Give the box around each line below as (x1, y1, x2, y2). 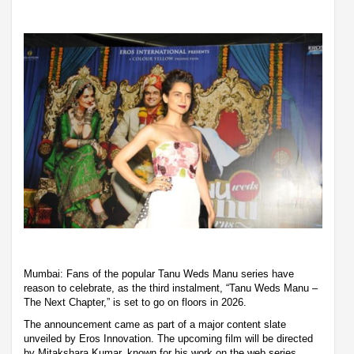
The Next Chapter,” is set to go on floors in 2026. (24, 296, 247, 308)
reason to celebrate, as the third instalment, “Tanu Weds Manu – (24, 281, 318, 294)
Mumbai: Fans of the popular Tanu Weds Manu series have (24, 267, 294, 280)
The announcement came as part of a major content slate (24, 318, 286, 330)
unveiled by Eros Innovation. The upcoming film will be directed (24, 332, 313, 345)
